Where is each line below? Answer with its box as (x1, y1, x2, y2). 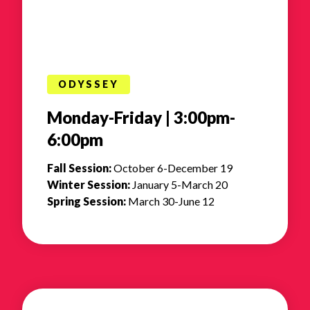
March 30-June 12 (126, 194, 215, 208)
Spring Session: (47, 194, 126, 208)
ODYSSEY (58, 78, 119, 91)
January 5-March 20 (130, 178, 228, 192)
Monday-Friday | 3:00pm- (47, 107, 235, 128)
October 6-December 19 (111, 161, 232, 175)
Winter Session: (47, 178, 130, 192)
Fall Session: (47, 161, 111, 175)
